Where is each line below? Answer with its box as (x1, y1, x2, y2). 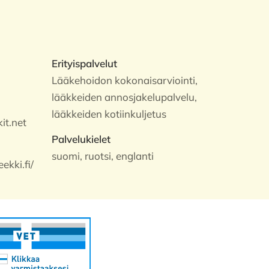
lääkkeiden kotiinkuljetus (52, 107, 167, 120)
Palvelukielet (52, 133, 111, 145)
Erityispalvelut (52, 57, 118, 70)
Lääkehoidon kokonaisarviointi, (52, 74, 198, 86)
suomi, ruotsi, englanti (52, 150, 154, 162)
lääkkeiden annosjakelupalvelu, (52, 91, 198, 103)
